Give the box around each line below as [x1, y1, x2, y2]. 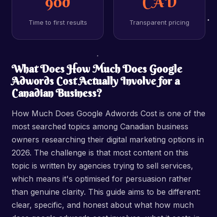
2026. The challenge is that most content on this [12, 148, 188, 157]
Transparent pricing [129, 18, 189, 26]
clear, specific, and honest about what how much [12, 200, 194, 210]
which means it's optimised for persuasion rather [12, 174, 191, 184]
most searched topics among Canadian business [12, 122, 188, 131]
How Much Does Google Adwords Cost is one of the [12, 108, 205, 118]
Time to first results [28, 18, 87, 26]
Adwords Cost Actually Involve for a [12, 74, 180, 88]
